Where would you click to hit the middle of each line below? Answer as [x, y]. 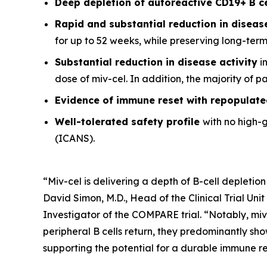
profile [183, 122]
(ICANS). [75, 138]
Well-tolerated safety [109, 122]
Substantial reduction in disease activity [156, 62]
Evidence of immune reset [119, 100]
